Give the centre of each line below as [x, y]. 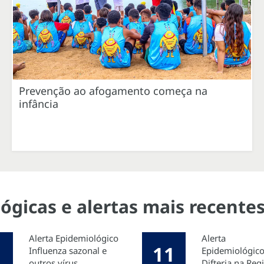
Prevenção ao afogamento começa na [113, 90]
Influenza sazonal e [68, 250]
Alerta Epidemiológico [74, 238]
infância [39, 103]
